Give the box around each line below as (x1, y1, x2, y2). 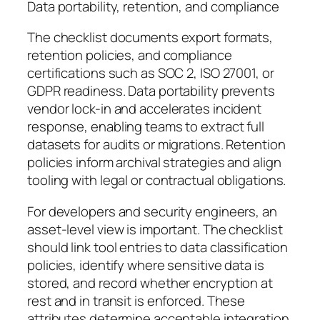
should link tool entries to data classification (27, 237, 289, 256)
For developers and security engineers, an (27, 201, 277, 221)
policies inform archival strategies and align (27, 153, 281, 172)
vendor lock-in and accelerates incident (27, 99, 262, 119)
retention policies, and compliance (27, 46, 232, 65)
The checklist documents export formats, (27, 28, 274, 47)
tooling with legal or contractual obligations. (27, 171, 286, 190)
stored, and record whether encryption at (27, 273, 273, 292)
